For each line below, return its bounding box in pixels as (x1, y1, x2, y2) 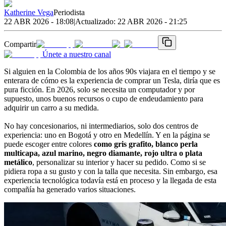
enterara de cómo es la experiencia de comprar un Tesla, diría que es (4, 76, 220, 85)
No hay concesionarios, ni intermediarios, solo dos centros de (4, 121, 198, 130)
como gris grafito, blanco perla (94, 139, 198, 148)
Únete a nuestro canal (42, 49, 111, 59)
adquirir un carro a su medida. (4, 103, 99, 112)
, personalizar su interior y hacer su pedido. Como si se (32, 157, 206, 166)
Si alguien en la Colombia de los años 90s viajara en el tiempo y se (4, 67, 215, 76)
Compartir (4, 39, 36, 48)
